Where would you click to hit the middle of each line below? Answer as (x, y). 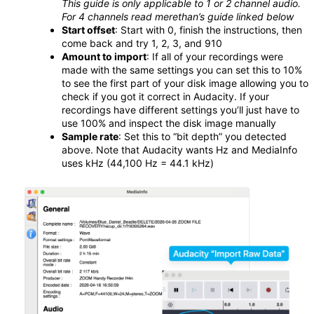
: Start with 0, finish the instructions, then (209, 29)
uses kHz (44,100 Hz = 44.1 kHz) (138, 163)
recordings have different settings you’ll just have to (180, 109)
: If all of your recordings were (215, 56)
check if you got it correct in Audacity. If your (165, 96)
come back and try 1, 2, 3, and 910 (142, 43)
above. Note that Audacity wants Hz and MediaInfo (179, 149)
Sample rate (90, 136)
